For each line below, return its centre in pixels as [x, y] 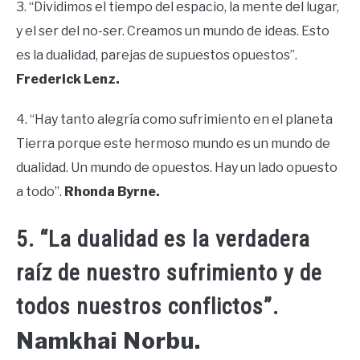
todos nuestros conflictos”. [147, 307]
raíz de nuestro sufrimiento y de [169, 273]
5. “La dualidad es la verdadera [163, 239]
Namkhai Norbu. [108, 341]
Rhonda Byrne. [112, 191]
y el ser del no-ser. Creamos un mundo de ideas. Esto [173, 31]
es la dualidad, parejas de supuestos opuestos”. [157, 55]
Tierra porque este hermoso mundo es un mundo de [173, 143]
